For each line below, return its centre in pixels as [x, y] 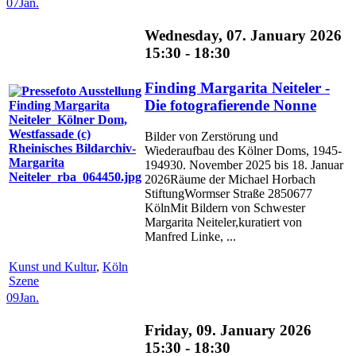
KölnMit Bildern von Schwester [225, 208]
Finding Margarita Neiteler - [237, 88]
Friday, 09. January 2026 [228, 331]
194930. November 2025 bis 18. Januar [244, 165]
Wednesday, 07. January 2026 [243, 36]
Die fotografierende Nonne [230, 106]
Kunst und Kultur [52, 266]
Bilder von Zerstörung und [211, 137]
